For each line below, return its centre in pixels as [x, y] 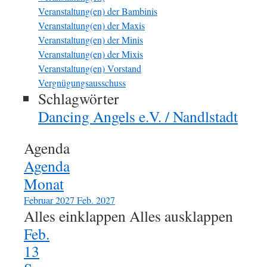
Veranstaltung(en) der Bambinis [98, 11]
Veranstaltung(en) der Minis [91, 40]
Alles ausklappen [181, 216]
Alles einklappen [77, 216]
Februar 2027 [49, 200]
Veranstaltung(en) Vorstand [90, 68]
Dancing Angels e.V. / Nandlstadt [138, 116]
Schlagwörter [79, 98]
